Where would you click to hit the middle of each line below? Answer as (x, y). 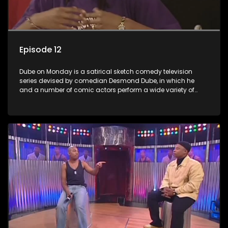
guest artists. (39, 108)
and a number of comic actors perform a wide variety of (107, 90)
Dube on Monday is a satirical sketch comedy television (106, 72)
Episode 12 (40, 50)
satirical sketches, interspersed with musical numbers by (107, 99)
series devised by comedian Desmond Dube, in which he (107, 81)
